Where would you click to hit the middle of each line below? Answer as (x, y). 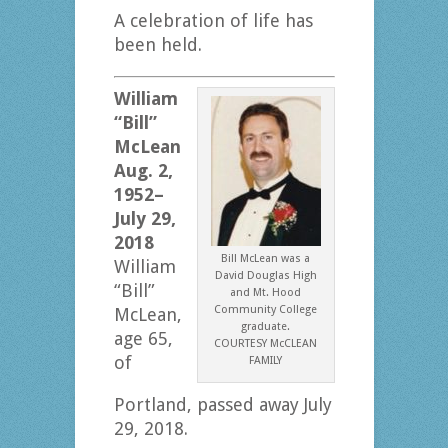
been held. (157, 45)
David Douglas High (265, 276)
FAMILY (265, 361)
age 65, (143, 339)
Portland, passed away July (222, 405)
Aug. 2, (143, 171)
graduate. (265, 327)
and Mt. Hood (265, 293)
